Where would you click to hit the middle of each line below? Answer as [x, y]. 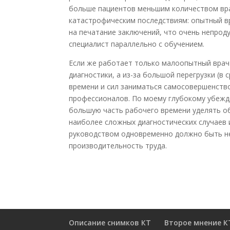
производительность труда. [118, 146]
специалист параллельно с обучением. [137, 44]
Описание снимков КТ [110, 223]
